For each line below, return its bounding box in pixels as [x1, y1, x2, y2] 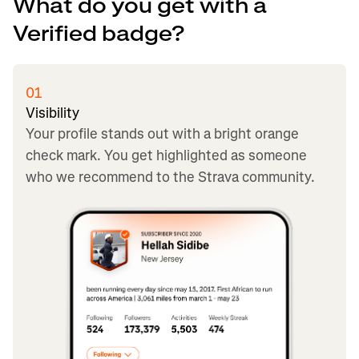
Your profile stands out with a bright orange [26, 123, 299, 143]
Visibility [26, 103, 79, 123]
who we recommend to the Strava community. [26, 167, 315, 187]
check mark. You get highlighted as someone [26, 145, 307, 165]
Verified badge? [13, 19, 184, 48]
